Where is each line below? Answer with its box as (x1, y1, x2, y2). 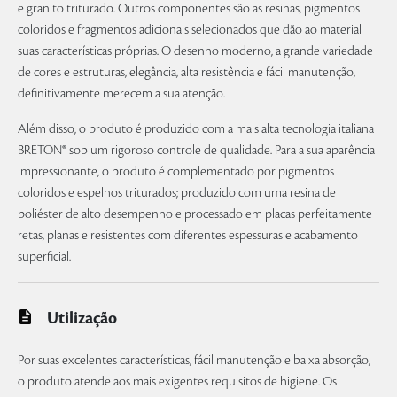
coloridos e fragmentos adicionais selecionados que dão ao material (18, 23, 362, 37)
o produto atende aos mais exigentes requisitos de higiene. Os (18, 375, 337, 389)
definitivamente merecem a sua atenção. (18, 87, 225, 101)
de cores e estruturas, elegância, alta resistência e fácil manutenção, (18, 66, 355, 80)
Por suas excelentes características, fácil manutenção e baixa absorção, (18, 354, 370, 368)
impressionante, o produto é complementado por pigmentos (18, 165, 334, 179)
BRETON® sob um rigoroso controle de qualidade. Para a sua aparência (18, 144, 375, 158)
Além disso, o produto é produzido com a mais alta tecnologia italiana (18, 122, 374, 136)
